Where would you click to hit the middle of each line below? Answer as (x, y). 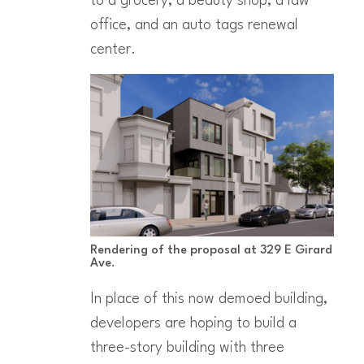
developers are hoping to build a (193, 323)
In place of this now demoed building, (208, 299)
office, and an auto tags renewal (194, 26)
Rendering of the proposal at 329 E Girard (211, 250)
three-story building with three (187, 347)
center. (113, 50)
